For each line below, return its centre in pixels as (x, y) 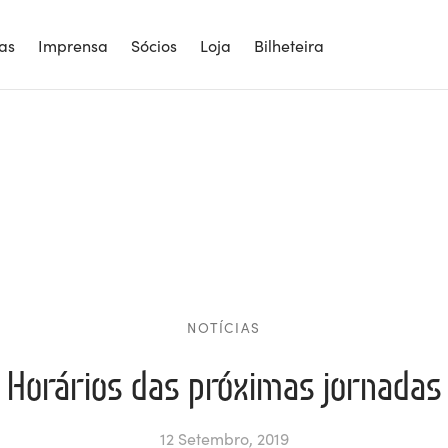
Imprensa (73, 44)
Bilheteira (289, 44)
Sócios (154, 44)
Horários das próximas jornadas (224, 385)
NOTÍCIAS (224, 327)
